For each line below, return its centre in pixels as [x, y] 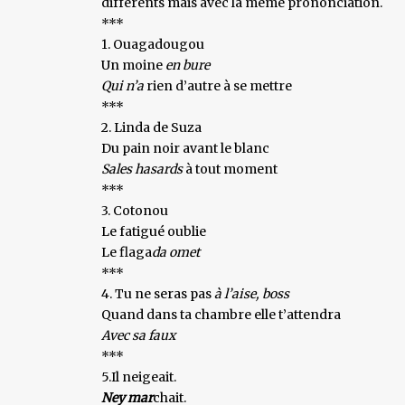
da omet [176, 252]
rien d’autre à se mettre [219, 85]
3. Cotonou [135, 210]
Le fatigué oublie [154, 231]
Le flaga [127, 252]
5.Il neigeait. [139, 377]
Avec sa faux [138, 335]
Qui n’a [124, 85]
